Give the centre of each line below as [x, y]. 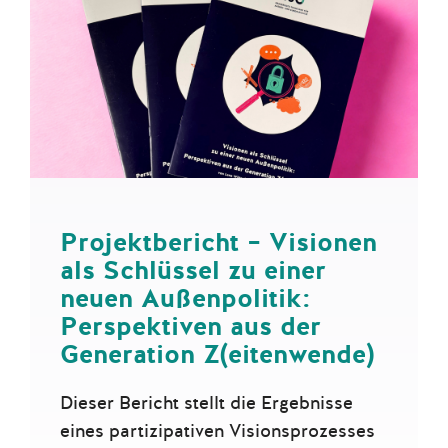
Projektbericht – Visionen [218, 242]
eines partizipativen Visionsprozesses [217, 431]
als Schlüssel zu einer [193, 270]
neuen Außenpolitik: [185, 298]
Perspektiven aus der [190, 326]
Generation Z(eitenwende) [217, 354]
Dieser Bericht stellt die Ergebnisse [206, 403]
